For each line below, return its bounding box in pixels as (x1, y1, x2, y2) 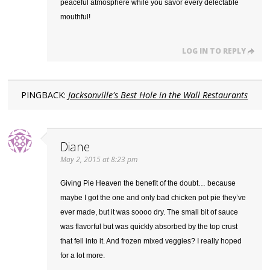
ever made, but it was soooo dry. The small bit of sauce (60, 208, 239, 217)
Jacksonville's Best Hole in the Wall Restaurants (68, 89, 248, 101)
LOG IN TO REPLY (181, 46, 246, 57)
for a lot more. (60, 251, 105, 260)
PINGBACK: (21, 89, 69, 101)
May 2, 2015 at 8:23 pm (60, 154, 138, 165)
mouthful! (60, 13, 91, 22)
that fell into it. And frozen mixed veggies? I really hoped (60, 237, 242, 246)
